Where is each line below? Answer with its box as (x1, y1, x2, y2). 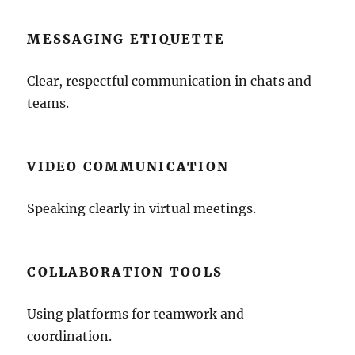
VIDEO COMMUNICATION (27, 158, 230, 174)
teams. (27, 95, 70, 111)
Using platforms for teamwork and (27, 306, 245, 322)
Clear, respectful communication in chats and (27, 73, 312, 89)
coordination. (27, 328, 113, 344)
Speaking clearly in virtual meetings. (27, 200, 257, 216)
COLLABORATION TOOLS (27, 264, 223, 280)
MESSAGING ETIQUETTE (27, 31, 226, 47)
